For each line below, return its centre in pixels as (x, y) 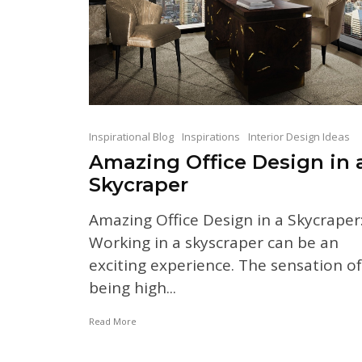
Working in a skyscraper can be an (214, 242)
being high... (133, 287)
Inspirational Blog (131, 136)
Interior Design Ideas (299, 136)
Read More (113, 321)
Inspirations (211, 136)
